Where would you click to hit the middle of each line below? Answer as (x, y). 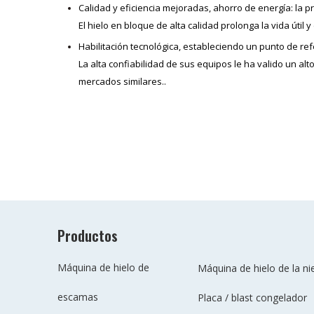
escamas (78, 297)
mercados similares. (121, 82)
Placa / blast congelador (252, 298)
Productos (88, 236)
